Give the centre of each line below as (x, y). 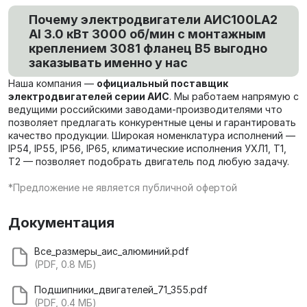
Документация (61, 223)
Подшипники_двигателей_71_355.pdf (121, 290)
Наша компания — (52, 84)
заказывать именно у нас (108, 63)
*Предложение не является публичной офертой (123, 188)
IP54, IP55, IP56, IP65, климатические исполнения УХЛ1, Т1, (147, 149)
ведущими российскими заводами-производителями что (145, 110)
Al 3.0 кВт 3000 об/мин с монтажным (147, 34)
